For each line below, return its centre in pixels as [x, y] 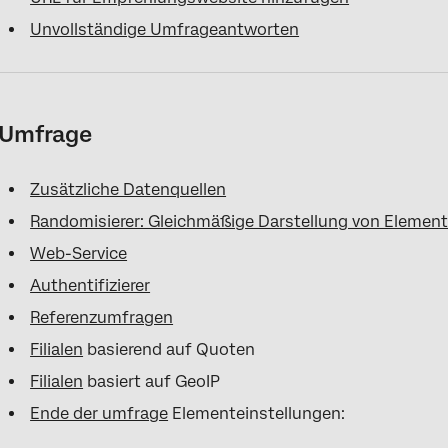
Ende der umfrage [99, 413]
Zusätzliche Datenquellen [128, 189]
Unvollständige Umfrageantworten [165, 29]
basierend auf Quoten [169, 349]
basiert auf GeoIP [152, 381]
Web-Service [79, 253]
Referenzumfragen [102, 317]
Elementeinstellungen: [257, 413]
